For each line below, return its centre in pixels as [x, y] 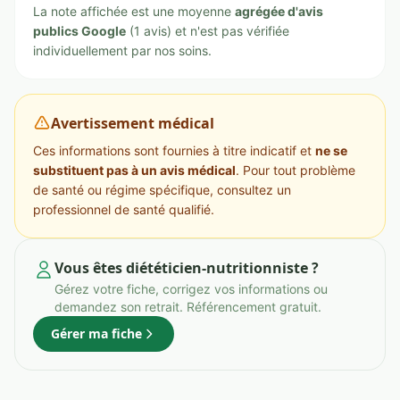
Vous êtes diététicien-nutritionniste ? [187, 268]
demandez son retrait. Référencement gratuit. [188, 307]
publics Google [79, 31]
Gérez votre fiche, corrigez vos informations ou [191, 289]
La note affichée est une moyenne [134, 11]
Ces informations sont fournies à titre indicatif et [174, 150]
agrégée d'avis [279, 11]
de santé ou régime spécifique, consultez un [162, 190]
